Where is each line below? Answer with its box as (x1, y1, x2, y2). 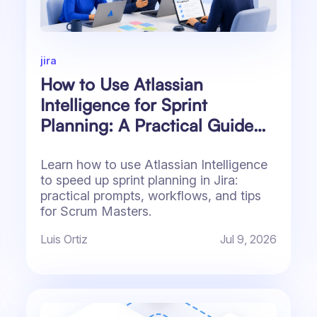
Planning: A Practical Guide (40, 115, 254, 137)
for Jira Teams (40, 135, 151, 157)
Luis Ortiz (40, 232, 88, 247)
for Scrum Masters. (40, 204, 152, 219)
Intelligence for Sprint (40, 94, 208, 116)
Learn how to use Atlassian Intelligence (40, 157, 268, 173)
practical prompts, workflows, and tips (40, 188, 262, 204)
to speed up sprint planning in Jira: (40, 173, 238, 188)
